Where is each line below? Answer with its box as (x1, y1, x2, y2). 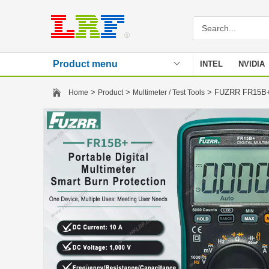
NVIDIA (238, 59, 265, 68)
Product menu (53, 59, 118, 69)
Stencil (200, 82, 226, 91)
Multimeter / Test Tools (133, 88, 205, 97)
